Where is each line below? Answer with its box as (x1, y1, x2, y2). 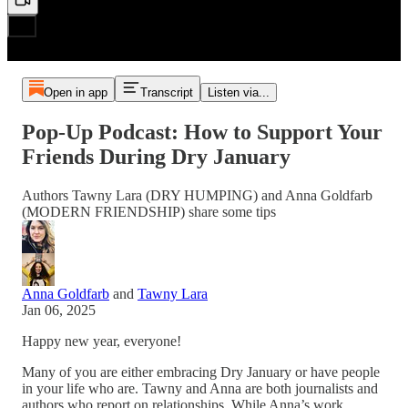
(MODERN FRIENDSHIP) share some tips (22, 203, 276, 219)
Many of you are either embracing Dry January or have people (22, 363, 380, 380)
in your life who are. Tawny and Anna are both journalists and (22, 380, 378, 396)
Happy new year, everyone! (22, 332, 181, 349)
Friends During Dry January (22, 144, 291, 168)
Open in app (43, 86, 107, 99)
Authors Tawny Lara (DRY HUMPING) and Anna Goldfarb (22, 187, 372, 203)
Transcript (139, 86, 193, 99)
